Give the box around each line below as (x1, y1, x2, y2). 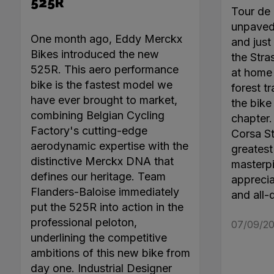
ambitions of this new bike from (30, 246, 190, 260)
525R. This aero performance (30, 63, 179, 76)
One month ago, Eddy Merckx (30, 32, 182, 46)
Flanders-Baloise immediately (30, 185, 179, 199)
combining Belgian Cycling (30, 109, 165, 122)
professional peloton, (30, 216, 137, 229)
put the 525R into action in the (30, 201, 183, 214)
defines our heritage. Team (30, 170, 166, 183)
